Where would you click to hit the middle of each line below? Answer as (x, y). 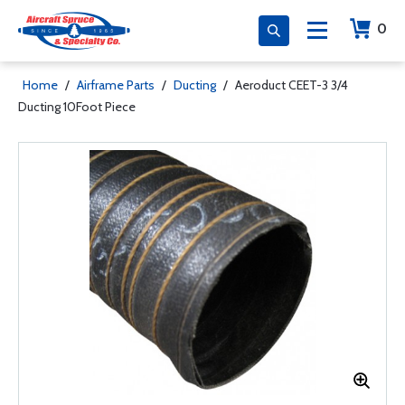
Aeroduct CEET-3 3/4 (292, 85)
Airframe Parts (116, 85)
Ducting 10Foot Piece (77, 107)
